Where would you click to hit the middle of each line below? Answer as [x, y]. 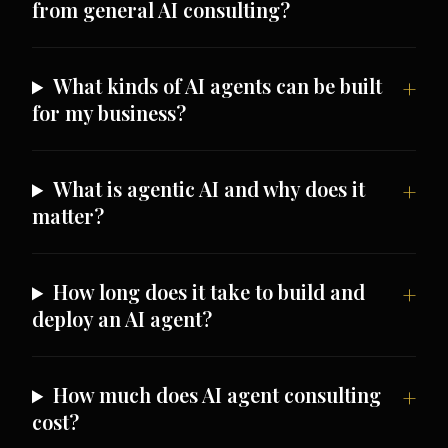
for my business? [109, 113]
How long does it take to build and [209, 292]
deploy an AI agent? [122, 319]
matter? [68, 216]
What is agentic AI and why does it [209, 189]
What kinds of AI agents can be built [218, 86]
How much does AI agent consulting [217, 395]
